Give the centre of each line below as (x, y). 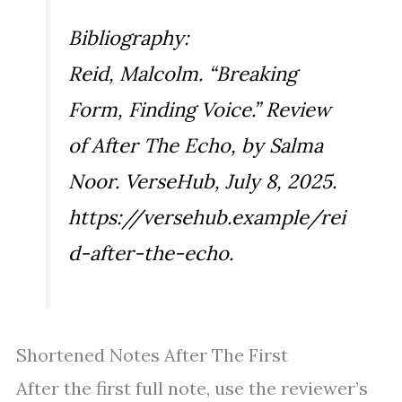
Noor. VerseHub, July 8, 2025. (202, 182)
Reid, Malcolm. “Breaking (183, 74)
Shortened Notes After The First (152, 355)
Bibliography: (129, 38)
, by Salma (277, 146)
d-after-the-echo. (151, 253)
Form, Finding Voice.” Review (200, 110)
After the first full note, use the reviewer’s (192, 389)
